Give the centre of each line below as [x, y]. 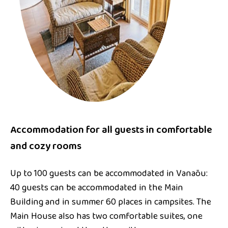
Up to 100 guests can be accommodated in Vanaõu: [109, 174]
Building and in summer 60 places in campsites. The [111, 202]
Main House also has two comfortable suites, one [106, 217]
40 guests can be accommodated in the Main [97, 188]
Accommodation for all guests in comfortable [111, 130]
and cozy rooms [46, 147]
